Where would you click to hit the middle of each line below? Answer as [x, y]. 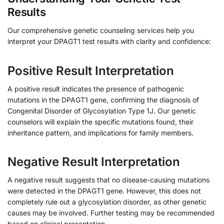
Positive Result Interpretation [91, 70]
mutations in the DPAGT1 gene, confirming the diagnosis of [103, 99]
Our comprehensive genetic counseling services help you [101, 30]
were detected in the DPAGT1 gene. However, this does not [104, 191]
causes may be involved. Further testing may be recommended [111, 213]
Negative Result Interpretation [94, 162]
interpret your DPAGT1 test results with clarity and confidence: [109, 41]
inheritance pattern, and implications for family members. [100, 132]
